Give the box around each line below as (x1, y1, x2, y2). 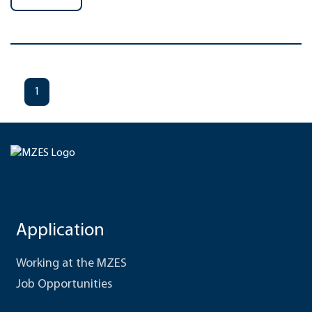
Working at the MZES (16, 257, 127, 270)
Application (16, 221, 104, 240)
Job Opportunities (16, 278, 112, 291)
